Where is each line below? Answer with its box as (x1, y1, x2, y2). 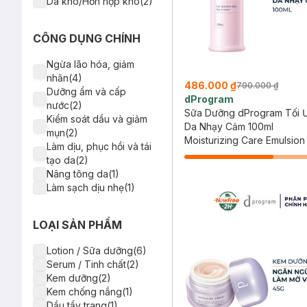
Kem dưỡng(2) (47, 272, 111, 284)
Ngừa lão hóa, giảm (47, 58, 134, 70)
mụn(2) (47, 127, 78, 138)
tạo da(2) (47, 154, 88, 166)
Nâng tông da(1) (47, 168, 119, 180)
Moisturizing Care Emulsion (184, 134, 305, 146)
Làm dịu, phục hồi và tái (47, 140, 151, 152)
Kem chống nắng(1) (47, 286, 133, 297)
